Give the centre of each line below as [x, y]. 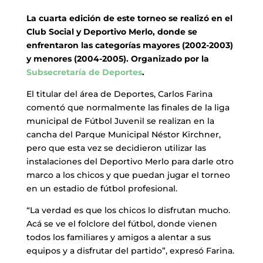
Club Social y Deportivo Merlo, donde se [112, 31]
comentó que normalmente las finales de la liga [128, 107]
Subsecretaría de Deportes [84, 72]
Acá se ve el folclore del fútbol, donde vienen [122, 223]
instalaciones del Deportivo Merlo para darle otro [130, 161]
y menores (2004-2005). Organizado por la [117, 58]
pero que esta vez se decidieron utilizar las [116, 148]
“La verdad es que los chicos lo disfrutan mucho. [128, 210]
